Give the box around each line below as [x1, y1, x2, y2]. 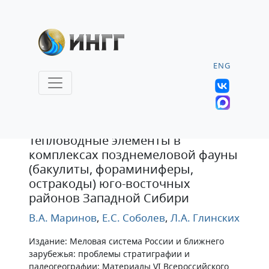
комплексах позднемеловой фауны [29, 147, 238, 163]
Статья [32, 108, 78, 128]
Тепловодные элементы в [29, 132, 181, 148]
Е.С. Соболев [100, 211, 165, 225]
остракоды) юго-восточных [29, 175, 190, 192]
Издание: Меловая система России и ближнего [29, 235, 224, 247]
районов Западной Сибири [29, 190, 189, 206]
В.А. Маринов [29, 211, 97, 225]
